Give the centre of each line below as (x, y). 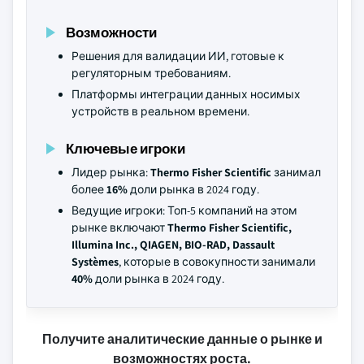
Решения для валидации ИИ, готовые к (178, 56)
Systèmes (95, 262)
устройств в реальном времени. (160, 111)
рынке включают (119, 227)
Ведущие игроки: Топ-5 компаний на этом (184, 210)
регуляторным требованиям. (151, 73)
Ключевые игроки (126, 148)
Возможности (111, 32)
